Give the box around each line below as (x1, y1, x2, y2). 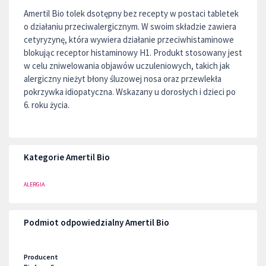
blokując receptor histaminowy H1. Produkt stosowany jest (24, 47, 242, 58)
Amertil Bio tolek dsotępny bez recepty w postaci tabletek (24, 8, 239, 19)
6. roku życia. (24, 99, 69, 110)
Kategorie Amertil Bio (24, 151, 110, 163)
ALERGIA (24, 180, 45, 188)
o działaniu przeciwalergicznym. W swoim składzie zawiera (24, 21, 236, 32)
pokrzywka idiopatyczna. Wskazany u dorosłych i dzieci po (24, 86, 236, 97)
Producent (24, 252, 58, 261)
